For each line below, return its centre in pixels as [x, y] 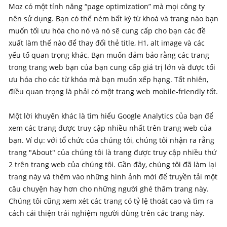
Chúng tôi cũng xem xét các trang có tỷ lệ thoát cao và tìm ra [111, 201]
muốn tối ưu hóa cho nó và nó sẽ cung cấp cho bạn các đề [107, 30]
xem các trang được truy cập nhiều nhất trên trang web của [110, 128]
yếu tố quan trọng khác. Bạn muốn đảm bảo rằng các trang [109, 55]
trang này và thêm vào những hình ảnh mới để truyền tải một [113, 176]
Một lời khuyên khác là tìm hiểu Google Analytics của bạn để [111, 116]
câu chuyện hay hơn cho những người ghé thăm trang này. [109, 188]
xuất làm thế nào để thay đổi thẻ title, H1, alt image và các [107, 43]
